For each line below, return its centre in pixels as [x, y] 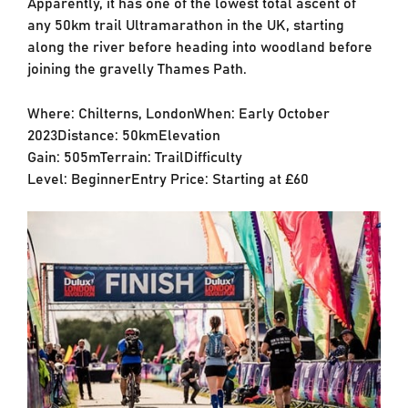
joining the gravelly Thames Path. [137, 67]
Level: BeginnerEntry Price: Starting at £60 [168, 177]
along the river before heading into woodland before [199, 45]
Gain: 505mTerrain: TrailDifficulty [134, 155]
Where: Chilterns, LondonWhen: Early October [178, 112]
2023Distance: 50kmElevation [123, 133]
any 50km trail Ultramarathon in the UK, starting [185, 23]
